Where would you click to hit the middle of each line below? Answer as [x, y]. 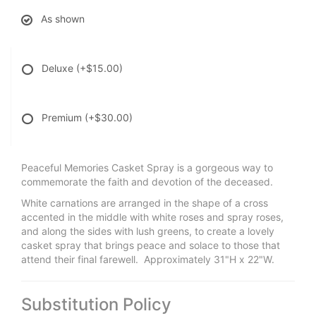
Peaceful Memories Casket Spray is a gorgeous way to [147, 167]
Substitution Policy [96, 304]
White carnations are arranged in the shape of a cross [145, 202]
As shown [63, 18]
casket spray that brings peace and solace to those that [151, 245]
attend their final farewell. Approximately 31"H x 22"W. [148, 259]
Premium [63, 117]
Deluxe [59, 68]
